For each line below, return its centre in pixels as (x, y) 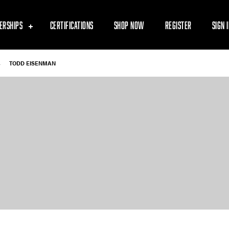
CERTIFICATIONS (72, 25)
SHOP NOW (129, 25)
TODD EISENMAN (32, 63)
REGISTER (178, 25)
